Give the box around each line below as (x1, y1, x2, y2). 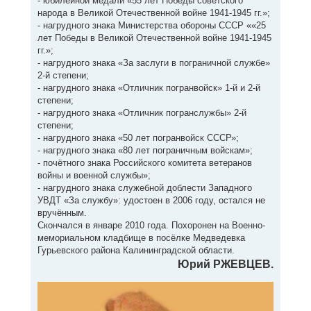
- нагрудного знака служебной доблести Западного (37, 182, 252, 193)
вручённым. (37, 207, 87, 218)
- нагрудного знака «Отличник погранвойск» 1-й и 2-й (37, 82, 260, 93)
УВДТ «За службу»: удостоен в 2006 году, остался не (37, 194, 265, 205)
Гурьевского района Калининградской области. (37, 244, 235, 255)
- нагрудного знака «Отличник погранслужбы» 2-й (37, 107, 246, 118)
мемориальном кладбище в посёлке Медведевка (37, 232, 245, 243)
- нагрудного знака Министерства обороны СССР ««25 (37, 19, 266, 31)
